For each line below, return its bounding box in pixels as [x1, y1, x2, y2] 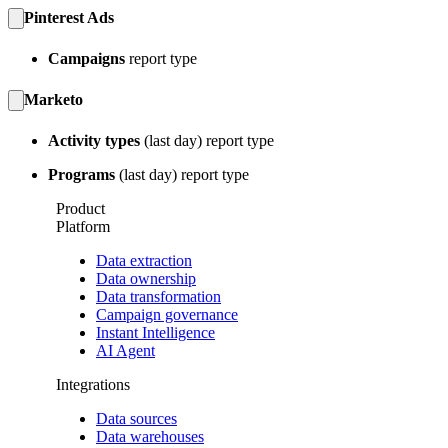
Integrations [56, 375, 130, 393]
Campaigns [48, 50, 129, 68]
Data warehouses [96, 427, 204, 445]
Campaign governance [96, 305, 238, 323]
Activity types [48, 131, 144, 149]
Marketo [24, 90, 83, 108]
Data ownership [96, 269, 196, 287]
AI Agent [96, 341, 155, 359]
